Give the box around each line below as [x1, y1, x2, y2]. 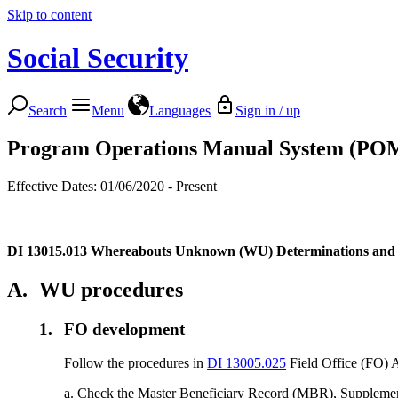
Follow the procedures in [64, 355, 208, 371]
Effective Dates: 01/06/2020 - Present [7, 178, 217, 194]
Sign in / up [235, 102, 300, 118]
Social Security [7, 42, 188, 75]
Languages [149, 102, 211, 118]
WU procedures [39, 277, 183, 301]
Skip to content [7, 7, 92, 22]
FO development [64, 319, 186, 338]
